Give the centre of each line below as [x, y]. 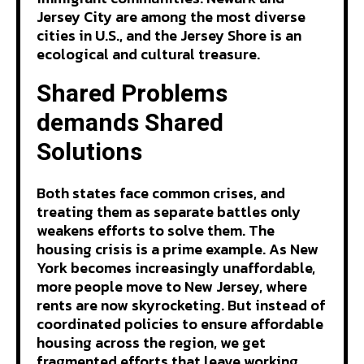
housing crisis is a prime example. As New [178, 249]
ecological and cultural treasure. [150, 54]
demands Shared [130, 123]
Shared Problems [132, 94]
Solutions [95, 152]
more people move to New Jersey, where [172, 286]
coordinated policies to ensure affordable [180, 323]
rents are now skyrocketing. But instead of [181, 305]
